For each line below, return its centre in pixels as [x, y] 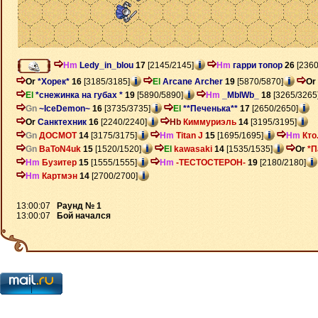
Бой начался [84, 216]
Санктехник [62, 122]
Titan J [190, 135]
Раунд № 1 [79, 206]
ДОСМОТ [58, 135]
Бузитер [59, 162]
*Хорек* [54, 81]
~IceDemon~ [65, 108]
